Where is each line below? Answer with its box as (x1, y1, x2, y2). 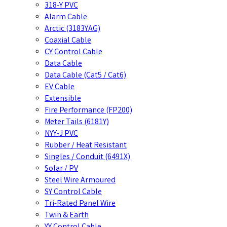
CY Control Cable (45, 47, 102, 58)
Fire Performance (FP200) (45, 105, 132, 117)
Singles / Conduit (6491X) (45, 152, 130, 163)
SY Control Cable (45, 186, 102, 198)
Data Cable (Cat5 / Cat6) (45, 70, 126, 82)
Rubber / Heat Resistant (45, 140, 127, 152)
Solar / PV (45, 163, 78, 175)
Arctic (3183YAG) (45, 23, 100, 35)
